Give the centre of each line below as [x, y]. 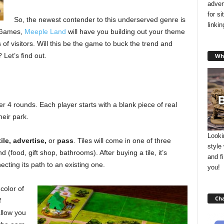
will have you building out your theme [125, 32]
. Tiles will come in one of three [122, 141]
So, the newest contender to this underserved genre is [99, 20]
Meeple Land [45, 32]
